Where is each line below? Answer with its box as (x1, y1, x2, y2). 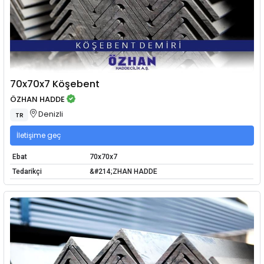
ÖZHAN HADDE (10, 93, 65, 105)
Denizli (37, 108, 64, 120)
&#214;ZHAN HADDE (89, 167, 157, 176)
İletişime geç (16, 130, 61, 140)
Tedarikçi (12, 167, 42, 176)
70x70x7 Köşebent (10, 77, 100, 91)
